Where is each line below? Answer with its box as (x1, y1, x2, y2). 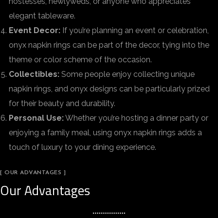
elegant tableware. (9, 11, 75, 20)
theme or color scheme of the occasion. (9, 55, 152, 64)
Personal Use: (9, 113, 64, 123)
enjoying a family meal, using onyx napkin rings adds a (9, 128, 202, 137)
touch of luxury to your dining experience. (9, 143, 156, 152)
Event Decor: (9, 26, 60, 35)
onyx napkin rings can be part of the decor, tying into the (9, 40, 209, 50)
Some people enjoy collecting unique (59, 70, 195, 79)
